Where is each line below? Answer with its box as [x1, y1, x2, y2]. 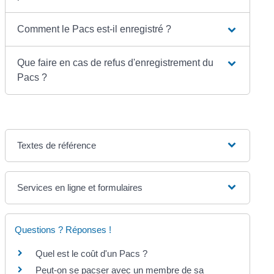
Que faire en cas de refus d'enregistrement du [17, 57, 214, 68]
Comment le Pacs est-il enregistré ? [17, 23, 172, 34]
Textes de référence [17, 139, 97, 150]
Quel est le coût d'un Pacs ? [35, 248, 148, 259]
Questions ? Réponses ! [15, 224, 112, 235]
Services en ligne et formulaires [17, 182, 143, 193]
